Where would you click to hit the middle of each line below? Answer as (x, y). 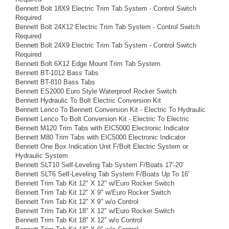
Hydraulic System (42, 155)
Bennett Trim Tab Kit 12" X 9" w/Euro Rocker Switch (93, 192)
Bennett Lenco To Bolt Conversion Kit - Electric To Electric (102, 119)
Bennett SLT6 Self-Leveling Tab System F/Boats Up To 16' (102, 174)
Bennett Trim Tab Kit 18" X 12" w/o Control (79, 220)
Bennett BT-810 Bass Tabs (55, 82)
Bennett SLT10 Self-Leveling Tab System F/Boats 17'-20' (99, 165)
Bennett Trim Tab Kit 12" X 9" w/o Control (77, 201)
